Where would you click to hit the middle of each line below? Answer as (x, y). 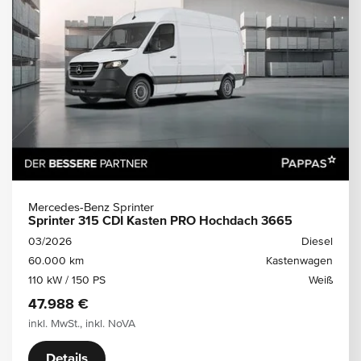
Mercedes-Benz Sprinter (91, 207)
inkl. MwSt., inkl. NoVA (82, 324)
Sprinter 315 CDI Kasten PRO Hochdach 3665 (160, 222)
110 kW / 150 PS (67, 280)
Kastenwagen (299, 261)
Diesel (317, 242)
